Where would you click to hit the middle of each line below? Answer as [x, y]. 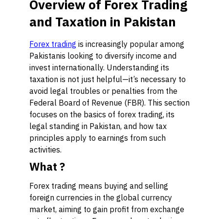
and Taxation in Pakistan [103, 22]
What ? [47, 166]
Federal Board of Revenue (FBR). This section [109, 103]
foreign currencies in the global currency [101, 197]
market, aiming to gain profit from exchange [107, 209]
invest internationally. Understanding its [99, 67]
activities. [45, 150]
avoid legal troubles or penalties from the [103, 91]
